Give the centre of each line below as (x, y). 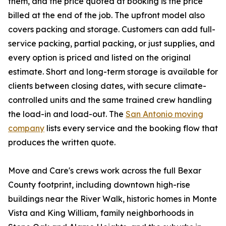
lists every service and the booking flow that (131, 128)
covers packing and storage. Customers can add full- (112, 30)
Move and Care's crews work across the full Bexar (105, 171)
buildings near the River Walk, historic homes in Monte (112, 199)
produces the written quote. (62, 143)
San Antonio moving (164, 114)
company (26, 128)
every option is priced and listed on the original (99, 58)
